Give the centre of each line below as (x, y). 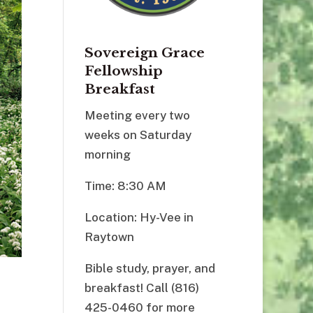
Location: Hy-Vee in (139, 218)
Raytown (109, 237)
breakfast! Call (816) (141, 288)
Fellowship (123, 71)
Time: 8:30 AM (125, 186)
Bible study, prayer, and (150, 269)
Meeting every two (137, 116)
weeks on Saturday (138, 135)
